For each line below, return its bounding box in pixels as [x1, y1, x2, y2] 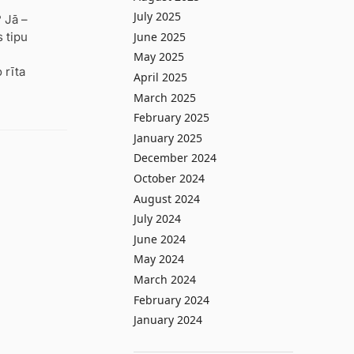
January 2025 [133, 130, 202, 145]
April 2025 [133, 69, 187, 85]
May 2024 [133, 251, 184, 267]
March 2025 [133, 89, 196, 105]
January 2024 [133, 312, 202, 328]
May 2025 [133, 49, 184, 65]
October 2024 [133, 170, 205, 186]
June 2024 [133, 231, 186, 247]
